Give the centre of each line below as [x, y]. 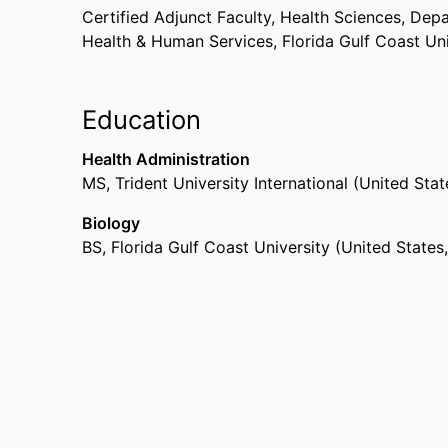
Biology [111, 223]
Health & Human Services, [182, 41]
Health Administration [166, 159]
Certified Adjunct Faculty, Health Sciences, [246, 17]
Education [141, 119]
